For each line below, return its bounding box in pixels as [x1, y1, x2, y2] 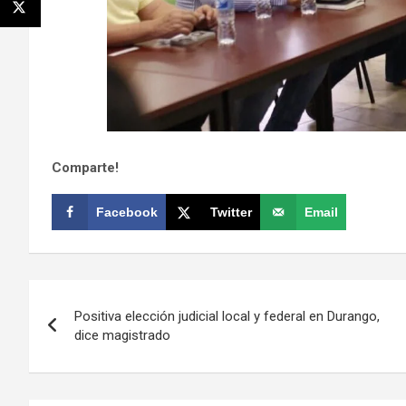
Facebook [96, 204, 158, 219]
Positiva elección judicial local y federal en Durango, [74, 307, 380, 324]
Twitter [210, 204, 252, 219]
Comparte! [52, 159, 119, 176]
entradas [28, 353, 141, 389]
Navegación [28, 279, 180, 314]
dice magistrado [74, 326, 170, 343]
